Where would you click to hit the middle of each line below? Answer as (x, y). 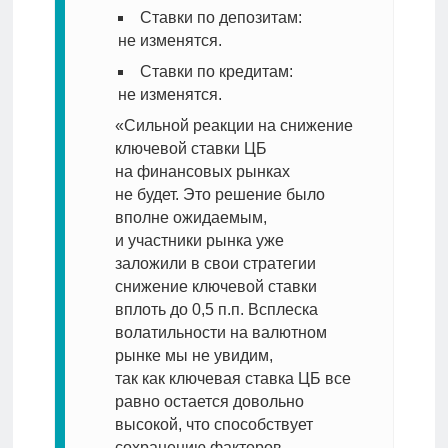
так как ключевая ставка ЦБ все (232, 379)
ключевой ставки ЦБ (190, 149)
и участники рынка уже (199, 241)
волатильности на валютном (220, 333)
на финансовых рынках (202, 172)
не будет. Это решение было (219, 195)
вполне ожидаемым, (190, 218)
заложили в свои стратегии (215, 264)
